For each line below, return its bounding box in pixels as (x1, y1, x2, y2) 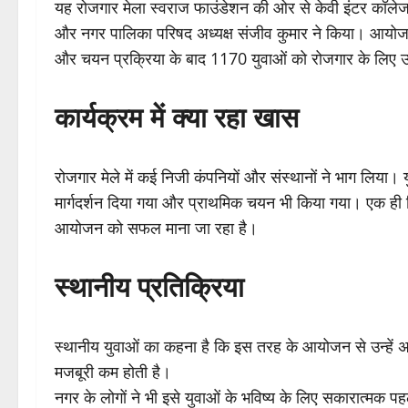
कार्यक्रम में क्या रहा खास (55, 98, 299, 137)
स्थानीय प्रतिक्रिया (55, 268, 244, 306)
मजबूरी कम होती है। (55, 361, 171, 383)
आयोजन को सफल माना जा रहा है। (55, 217, 258, 240)
